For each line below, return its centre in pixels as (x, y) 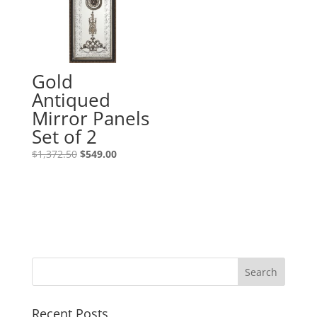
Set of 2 (64, 137)
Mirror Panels (90, 119)
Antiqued (71, 100)
